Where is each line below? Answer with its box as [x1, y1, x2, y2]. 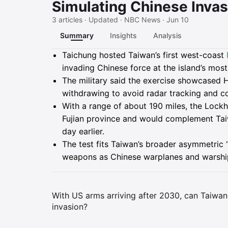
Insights [110, 31, 137, 40]
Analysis [153, 31, 182, 40]
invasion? [52, 202, 88, 212]
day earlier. [62, 126, 104, 136]
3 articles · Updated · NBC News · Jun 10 [52, 15, 189, 24]
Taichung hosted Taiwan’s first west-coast [62, 50, 226, 60]
